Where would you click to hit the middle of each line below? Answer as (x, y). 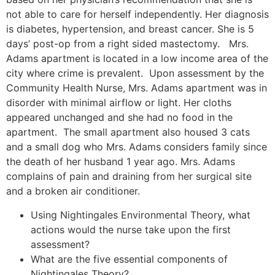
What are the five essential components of (129, 259)
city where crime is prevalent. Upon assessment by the (135, 73)
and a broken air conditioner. (73, 191)
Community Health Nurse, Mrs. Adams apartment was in (137, 88)
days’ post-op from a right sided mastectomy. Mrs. (127, 44)
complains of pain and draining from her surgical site (129, 176)
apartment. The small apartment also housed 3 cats (128, 132)
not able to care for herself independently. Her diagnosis (137, 14)
